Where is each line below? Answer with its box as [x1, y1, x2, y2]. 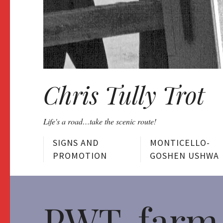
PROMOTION [53, 150, 107, 162]
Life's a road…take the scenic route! [43, 115, 156, 126]
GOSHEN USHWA [150, 150, 219, 162]
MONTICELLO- [150, 137, 210, 149]
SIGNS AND [53, 137, 99, 149]
